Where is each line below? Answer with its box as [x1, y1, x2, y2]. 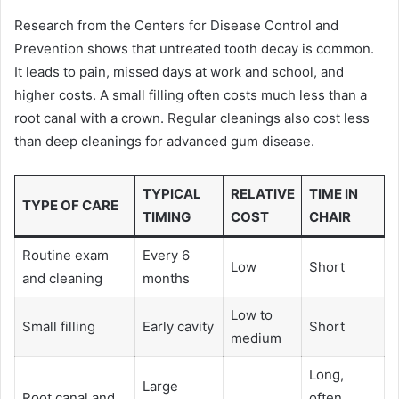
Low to [230, 305, 273, 323]
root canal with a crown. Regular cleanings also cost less [14, 109, 370, 126]
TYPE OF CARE [21, 196, 118, 214]
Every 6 [142, 246, 190, 264]
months [142, 269, 190, 287]
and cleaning [21, 269, 102, 287]
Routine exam [21, 246, 109, 264]
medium [230, 329, 281, 346]
